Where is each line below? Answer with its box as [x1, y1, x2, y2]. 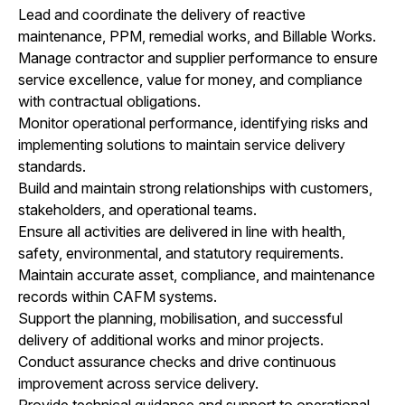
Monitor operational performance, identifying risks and [18, 113, 368, 132]
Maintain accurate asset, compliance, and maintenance [18, 265, 375, 284]
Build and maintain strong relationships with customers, [18, 178, 372, 197]
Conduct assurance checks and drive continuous [18, 352, 336, 371]
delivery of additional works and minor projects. [18, 330, 324, 349]
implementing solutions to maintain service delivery [18, 135, 345, 154]
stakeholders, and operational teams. [18, 200, 257, 219]
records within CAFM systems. [18, 287, 217, 306]
